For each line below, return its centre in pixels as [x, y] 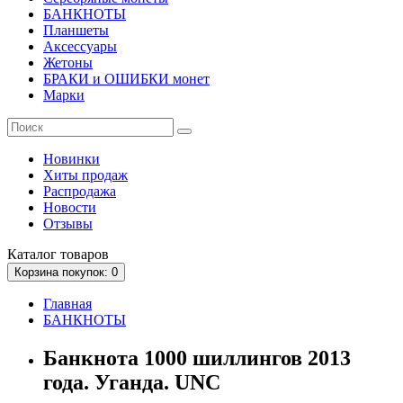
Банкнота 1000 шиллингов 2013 [197, 358]
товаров [83, 254]
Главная [67, 304]
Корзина [36, 272]
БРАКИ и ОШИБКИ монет [126, 79]
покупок [81, 272]
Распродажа [80, 191]
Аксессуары [80, 46]
